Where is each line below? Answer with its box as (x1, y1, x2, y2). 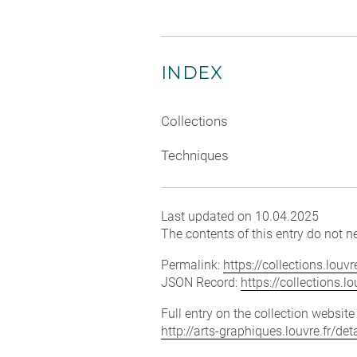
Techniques (161, 147, 229, 163)
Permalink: (161, 257, 223, 273)
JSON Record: (161, 275, 241, 290)
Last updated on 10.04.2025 (161, 209, 319, 224)
